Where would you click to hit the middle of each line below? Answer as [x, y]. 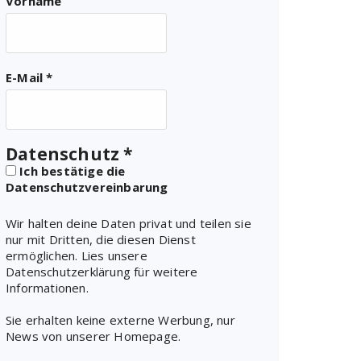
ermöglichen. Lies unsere [77, 255]
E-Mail [26, 77]
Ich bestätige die [71, 171]
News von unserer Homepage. [93, 336]
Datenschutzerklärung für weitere [102, 272]
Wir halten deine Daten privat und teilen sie [129, 223]
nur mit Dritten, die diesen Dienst [101, 239]
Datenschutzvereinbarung [87, 187]
